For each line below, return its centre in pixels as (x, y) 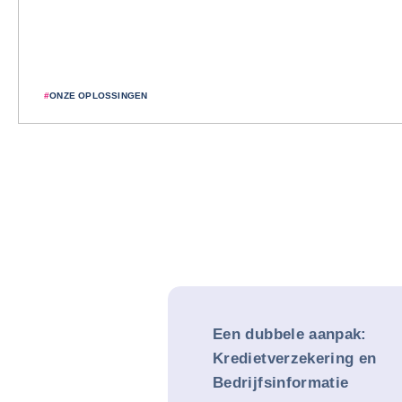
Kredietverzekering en (295, 358)
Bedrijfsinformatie (281, 383)
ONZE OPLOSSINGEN (99, 96)
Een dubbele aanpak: (290, 334)
